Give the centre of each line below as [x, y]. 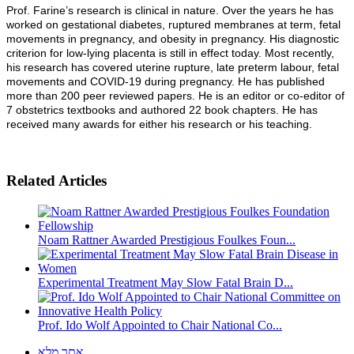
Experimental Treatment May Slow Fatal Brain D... [166, 283]
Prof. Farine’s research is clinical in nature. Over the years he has [170, 10]
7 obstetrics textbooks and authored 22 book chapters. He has [162, 109]
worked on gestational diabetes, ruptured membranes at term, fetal [173, 24]
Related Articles [56, 181]
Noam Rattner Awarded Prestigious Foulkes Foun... [167, 240]
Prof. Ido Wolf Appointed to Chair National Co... [160, 326]
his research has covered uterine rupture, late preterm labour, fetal [173, 67]
